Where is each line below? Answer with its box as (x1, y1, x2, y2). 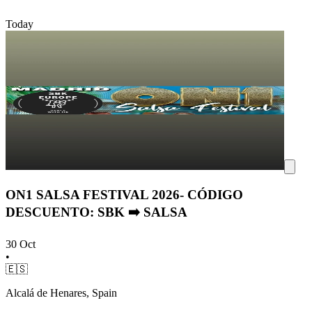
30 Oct (6, 237, 36, 250)
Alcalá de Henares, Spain (6, 286, 117, 299)
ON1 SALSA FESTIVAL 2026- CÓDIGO (6, 187, 243, 202)
